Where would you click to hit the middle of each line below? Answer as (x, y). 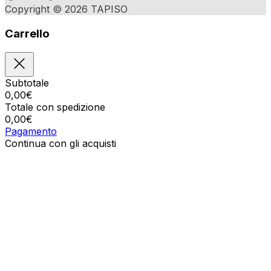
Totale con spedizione (55, 107)
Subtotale (27, 83)
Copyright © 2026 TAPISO (66, 9)
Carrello (27, 34)
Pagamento (31, 131)
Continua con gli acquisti (60, 143)
